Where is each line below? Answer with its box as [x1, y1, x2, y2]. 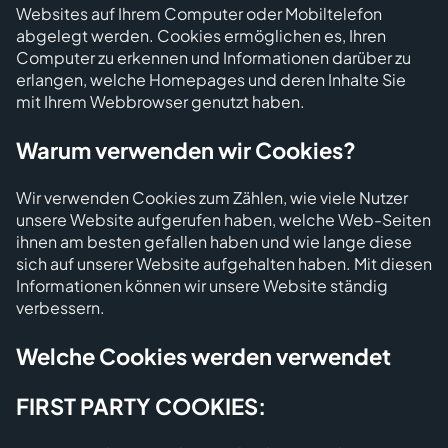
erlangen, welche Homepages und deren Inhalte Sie [16, 69, 406, 90]
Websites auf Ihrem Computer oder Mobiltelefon [16, 3, 382, 24]
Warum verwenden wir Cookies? [16, 136, 356, 164]
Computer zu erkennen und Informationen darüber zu [16, 47, 411, 68]
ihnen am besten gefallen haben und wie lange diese [16, 231, 412, 252]
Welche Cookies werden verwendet [16, 342, 391, 370]
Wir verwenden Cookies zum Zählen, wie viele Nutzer [16, 187, 408, 208]
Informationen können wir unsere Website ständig [16, 275, 388, 296]
